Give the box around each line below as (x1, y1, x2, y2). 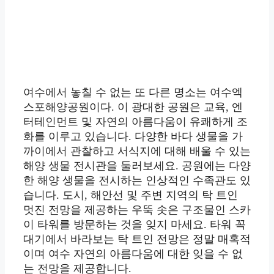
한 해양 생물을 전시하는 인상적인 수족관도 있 (23, 174, 251, 187)
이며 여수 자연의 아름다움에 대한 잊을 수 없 (23, 248, 243, 261)
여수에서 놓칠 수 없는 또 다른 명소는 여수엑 (23, 86, 243, 99)
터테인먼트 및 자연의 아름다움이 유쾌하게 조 (23, 116, 248, 128)
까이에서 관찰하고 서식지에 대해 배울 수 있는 (23, 145, 251, 158)
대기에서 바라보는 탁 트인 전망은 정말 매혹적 (23, 233, 251, 246)
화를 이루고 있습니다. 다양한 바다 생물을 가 (23, 130, 243, 143)
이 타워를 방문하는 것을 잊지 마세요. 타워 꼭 (23, 218, 246, 231)
